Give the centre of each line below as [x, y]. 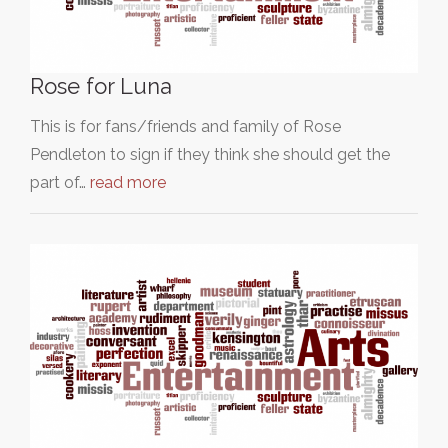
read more [128, 183]
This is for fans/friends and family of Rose [185, 127]
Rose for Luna [101, 86]
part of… [60, 183]
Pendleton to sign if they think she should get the [210, 155]
